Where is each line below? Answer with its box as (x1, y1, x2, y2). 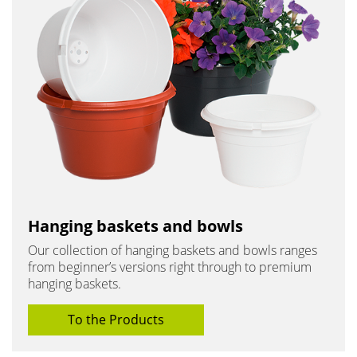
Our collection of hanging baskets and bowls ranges (28, 241, 317, 259)
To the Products (68, 310, 164, 328)
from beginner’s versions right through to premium (28, 257, 312, 276)
